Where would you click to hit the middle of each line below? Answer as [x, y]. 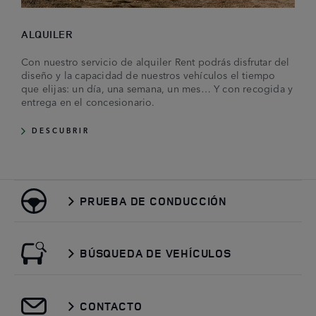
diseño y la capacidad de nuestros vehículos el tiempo [148, 74]
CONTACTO [111, 306]
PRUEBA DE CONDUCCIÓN [153, 201]
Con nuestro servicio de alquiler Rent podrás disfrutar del [156, 61]
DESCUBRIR [61, 130]
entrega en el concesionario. [88, 101]
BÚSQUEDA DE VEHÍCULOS [156, 254]
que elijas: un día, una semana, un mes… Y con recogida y [157, 88]
